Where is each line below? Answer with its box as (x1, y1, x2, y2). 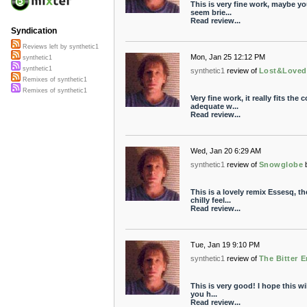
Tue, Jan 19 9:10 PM (190, 241, 260, 249)
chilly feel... (190, 196, 231, 204)
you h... (190, 290, 217, 298)
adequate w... (190, 102, 238, 110)
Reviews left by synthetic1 (21, 43, 99, 51)
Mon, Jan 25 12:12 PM (190, 53, 265, 61)
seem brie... (190, 8, 232, 16)
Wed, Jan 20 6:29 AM (190, 147, 261, 155)
